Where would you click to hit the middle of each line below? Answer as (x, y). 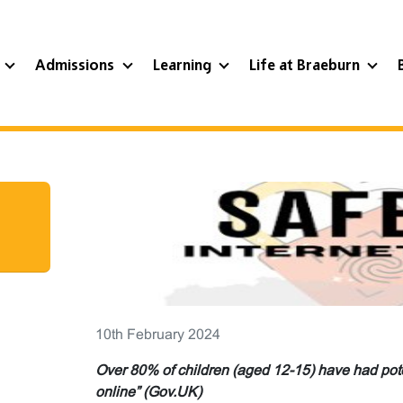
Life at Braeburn (306, 66)
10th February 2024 (157, 334)
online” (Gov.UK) (148, 391)
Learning (184, 66)
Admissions (77, 66)
